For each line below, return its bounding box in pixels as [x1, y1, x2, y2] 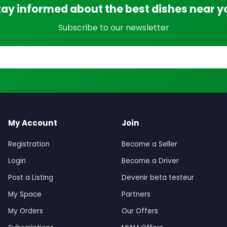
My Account [8, 118, 57, 129]
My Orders [8, 206, 43, 216]
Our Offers [122, 206, 158, 216]
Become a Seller [122, 139, 177, 149]
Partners [122, 190, 150, 200]
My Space [8, 190, 42, 200]
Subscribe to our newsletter [58, 22, 169, 34]
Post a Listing [8, 173, 53, 183]
